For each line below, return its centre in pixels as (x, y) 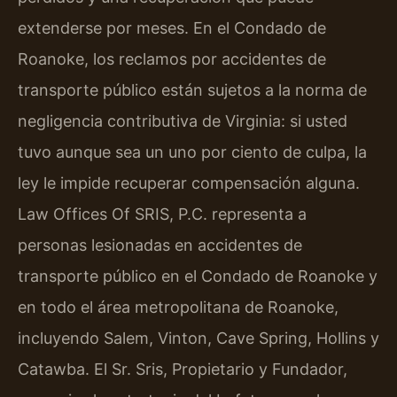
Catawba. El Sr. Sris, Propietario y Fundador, (183, 370)
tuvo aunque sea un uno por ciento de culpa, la (192, 152)
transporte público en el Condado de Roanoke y (198, 276)
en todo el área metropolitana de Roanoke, (178, 307)
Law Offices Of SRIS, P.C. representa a (162, 214)
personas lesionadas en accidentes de (160, 245)
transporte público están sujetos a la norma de (192, 90)
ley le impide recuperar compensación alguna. (189, 183)
